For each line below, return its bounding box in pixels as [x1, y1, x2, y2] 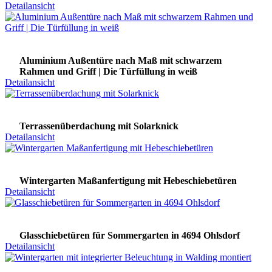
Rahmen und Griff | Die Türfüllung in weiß [19, 66, 197, 77]
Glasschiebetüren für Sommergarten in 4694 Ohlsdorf [19, 230, 240, 241]
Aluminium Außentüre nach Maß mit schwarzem [19, 55, 222, 66]
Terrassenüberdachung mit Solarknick [19, 121, 178, 132]
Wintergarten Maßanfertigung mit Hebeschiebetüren [19, 175, 237, 186]
